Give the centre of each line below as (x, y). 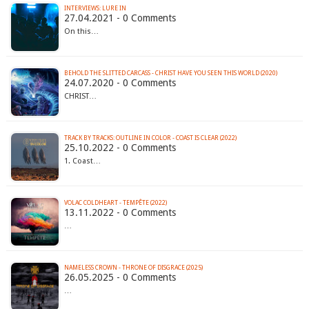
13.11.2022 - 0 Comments (120, 213)
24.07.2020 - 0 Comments (120, 83)
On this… (81, 32)
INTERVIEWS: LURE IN (95, 9)
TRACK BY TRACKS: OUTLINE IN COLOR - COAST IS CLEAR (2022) (150, 138)
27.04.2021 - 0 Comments (120, 18)
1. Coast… (82, 161)
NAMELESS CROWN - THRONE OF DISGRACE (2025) (133, 268)
